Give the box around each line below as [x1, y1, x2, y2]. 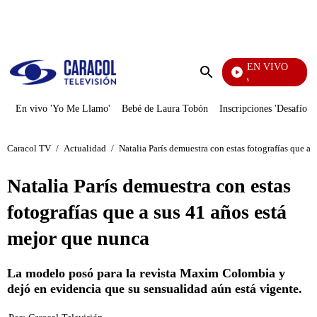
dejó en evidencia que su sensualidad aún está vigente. [7, 282, 302, 296]
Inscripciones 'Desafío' [219, 103, 309, 114]
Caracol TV [7, 142, 51, 154]
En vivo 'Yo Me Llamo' [16, 103, 110, 114]
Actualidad [64, 142, 106, 154]
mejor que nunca [7, 227, 149, 249]
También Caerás [198, 75, 243, 83]
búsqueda [206, 93, 248, 105]
